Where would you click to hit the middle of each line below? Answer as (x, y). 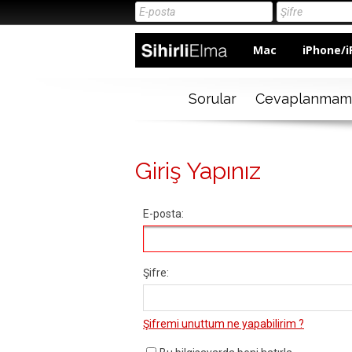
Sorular (212, 99)
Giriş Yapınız (198, 171)
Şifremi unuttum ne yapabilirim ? (224, 324)
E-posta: (163, 214)
